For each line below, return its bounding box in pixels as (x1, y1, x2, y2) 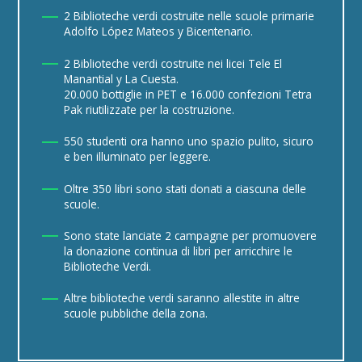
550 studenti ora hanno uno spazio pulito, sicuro (63, 133, 314, 149)
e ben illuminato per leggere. (63, 149, 211, 165)
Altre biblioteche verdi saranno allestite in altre (63, 290, 300, 306)
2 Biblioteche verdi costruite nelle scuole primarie (63, 8, 314, 24)
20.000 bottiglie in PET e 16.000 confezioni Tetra (63, 86, 312, 102)
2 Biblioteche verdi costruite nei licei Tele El (63, 55, 282, 71)
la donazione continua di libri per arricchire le (63, 242, 293, 259)
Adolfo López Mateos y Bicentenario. (63, 23, 253, 40)
